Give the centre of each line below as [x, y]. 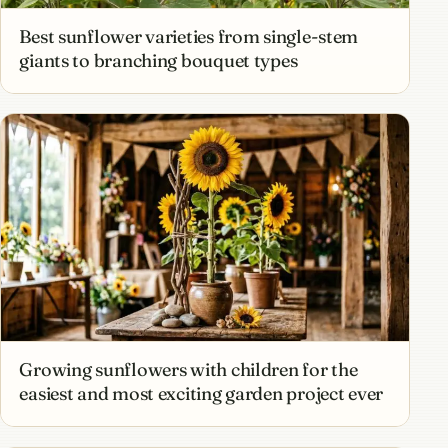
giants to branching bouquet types [158, 60]
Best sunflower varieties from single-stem [189, 36]
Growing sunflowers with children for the [188, 370]
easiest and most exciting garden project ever [201, 394]
